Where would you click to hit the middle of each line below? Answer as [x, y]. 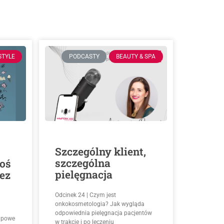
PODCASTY [84, 57]
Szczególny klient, [100, 152]
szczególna [82, 163]
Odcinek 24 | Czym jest [85, 195]
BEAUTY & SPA [136, 57]
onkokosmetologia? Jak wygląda [99, 204]
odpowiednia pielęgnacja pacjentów [103, 213]
